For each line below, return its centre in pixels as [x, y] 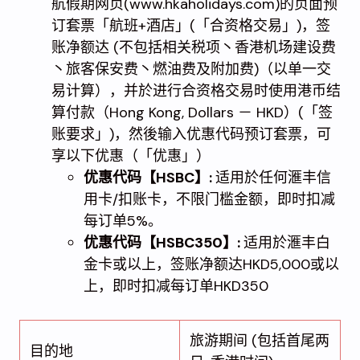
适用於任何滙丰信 [273, 177]
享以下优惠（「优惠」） [131, 155]
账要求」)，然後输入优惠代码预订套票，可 [191, 134]
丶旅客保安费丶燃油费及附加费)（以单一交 [191, 69]
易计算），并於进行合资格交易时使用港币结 [196, 90]
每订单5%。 [123, 221]
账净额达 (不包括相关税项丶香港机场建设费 [194, 47]
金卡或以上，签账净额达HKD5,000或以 [211, 264]
